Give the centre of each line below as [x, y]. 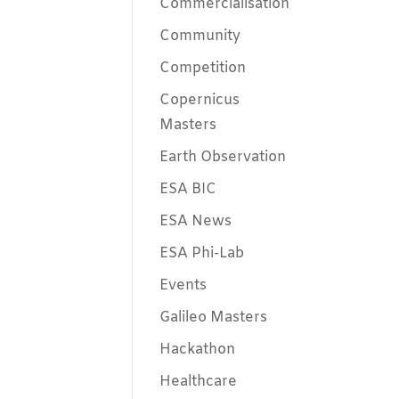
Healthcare [199, 382]
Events [183, 285]
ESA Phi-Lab [202, 253]
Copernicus [200, 100]
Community [200, 36]
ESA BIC [188, 189]
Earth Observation [223, 157]
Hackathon [198, 350]
